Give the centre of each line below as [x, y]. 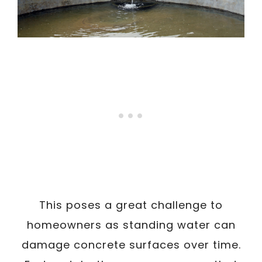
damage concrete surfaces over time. [131, 244]
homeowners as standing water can [131, 225]
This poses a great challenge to [131, 205]
